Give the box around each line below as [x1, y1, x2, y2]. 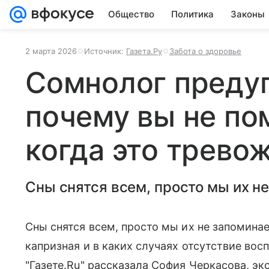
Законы [231, 8, 265, 20]
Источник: [84, 46, 126, 56]
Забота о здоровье [169, 46, 241, 56]
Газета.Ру [126, 46, 162, 56]
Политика [171, 8, 214, 20]
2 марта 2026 [25, 46, 77, 56]
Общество [108, 8, 154, 20]
